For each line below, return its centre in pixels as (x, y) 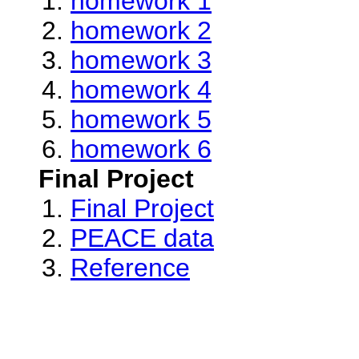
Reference (130, 268)
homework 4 (141, 90)
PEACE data (142, 238)
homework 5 (141, 119)
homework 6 (141, 149)
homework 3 (141, 60)
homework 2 (141, 30)
